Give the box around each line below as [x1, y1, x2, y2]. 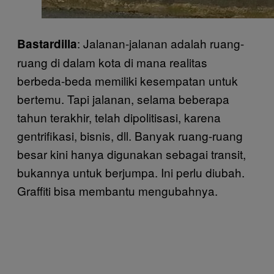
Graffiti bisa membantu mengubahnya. [17, 182, 218, 199]
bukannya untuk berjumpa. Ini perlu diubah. [17, 164, 245, 180]
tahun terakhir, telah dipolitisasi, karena [17, 109, 221, 125]
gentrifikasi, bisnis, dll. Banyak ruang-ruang [17, 127, 243, 144]
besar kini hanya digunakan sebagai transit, [17, 146, 246, 162]
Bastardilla [17, 35, 77, 52]
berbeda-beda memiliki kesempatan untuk [17, 72, 238, 89]
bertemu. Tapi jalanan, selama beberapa [17, 91, 229, 107]
